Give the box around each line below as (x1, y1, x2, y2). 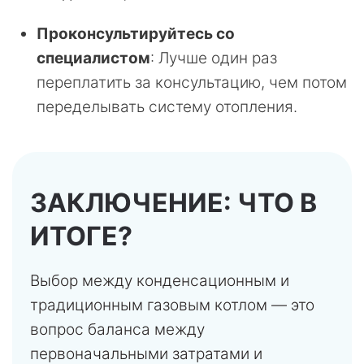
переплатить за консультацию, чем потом (37, 73, 347, 93)
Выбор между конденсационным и (30, 271, 289, 291)
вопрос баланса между (30, 320, 205, 340)
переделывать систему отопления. (37, 97, 297, 117)
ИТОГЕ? (30, 220, 132, 253)
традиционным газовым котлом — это (30, 296, 314, 315)
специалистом (37, 49, 150, 68)
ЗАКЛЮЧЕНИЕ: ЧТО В (30, 187, 317, 219)
